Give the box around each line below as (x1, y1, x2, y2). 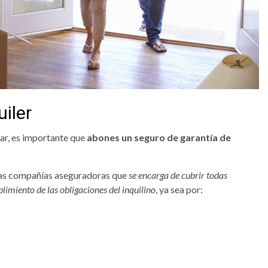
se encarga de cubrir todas (129, 169, 227, 181)
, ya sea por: (156, 184, 203, 196)
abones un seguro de (87, 132, 180, 144)
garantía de (180, 132, 231, 144)
